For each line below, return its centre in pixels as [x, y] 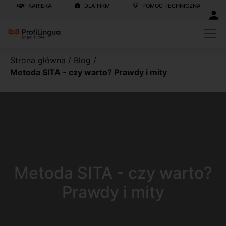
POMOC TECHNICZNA [171, 5]
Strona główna [38, 60]
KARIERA [39, 5]
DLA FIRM [96, 5]
